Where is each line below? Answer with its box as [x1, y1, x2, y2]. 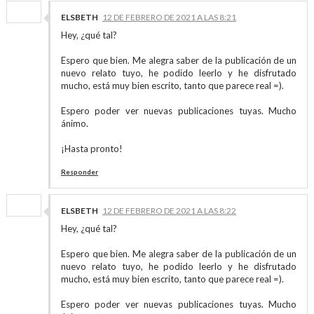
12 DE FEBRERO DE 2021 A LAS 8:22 [102, 205, 236, 216]
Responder [60, 168, 98, 176]
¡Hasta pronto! [60, 143, 123, 154]
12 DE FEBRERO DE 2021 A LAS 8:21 [102, 12, 236, 22]
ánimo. [60, 118, 88, 129]
